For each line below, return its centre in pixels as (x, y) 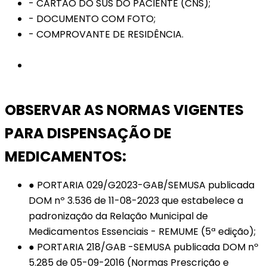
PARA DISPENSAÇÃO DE (88, 133)
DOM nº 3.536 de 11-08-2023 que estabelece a (136, 201)
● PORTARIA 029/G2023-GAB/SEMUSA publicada (142, 185)
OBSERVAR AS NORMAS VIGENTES (124, 110)
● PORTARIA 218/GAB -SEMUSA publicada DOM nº (144, 247)
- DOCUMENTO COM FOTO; (92, 19)
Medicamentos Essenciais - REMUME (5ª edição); (142, 232)
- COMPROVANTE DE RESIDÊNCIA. (106, 35)
